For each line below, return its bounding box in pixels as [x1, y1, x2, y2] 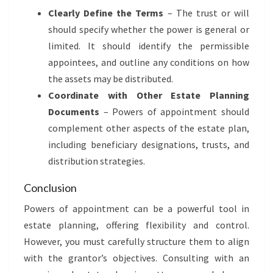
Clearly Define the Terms [48, 7, 164, 19]
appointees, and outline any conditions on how [48, 56, 249, 68]
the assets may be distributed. [48, 73, 173, 85]
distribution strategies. [48, 155, 145, 167]
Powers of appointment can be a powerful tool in [24, 202, 249, 214]
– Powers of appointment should [99, 105, 249, 118]
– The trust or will [163, 7, 249, 19]
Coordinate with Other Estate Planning [48, 89, 249, 101]
